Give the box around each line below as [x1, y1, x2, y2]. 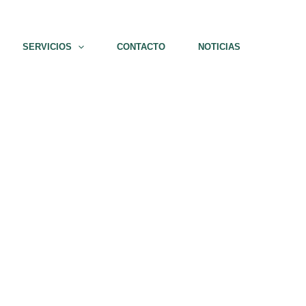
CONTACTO [116, 42, 165, 52]
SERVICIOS [23, 42, 72, 52]
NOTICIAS [197, 42, 240, 52]
